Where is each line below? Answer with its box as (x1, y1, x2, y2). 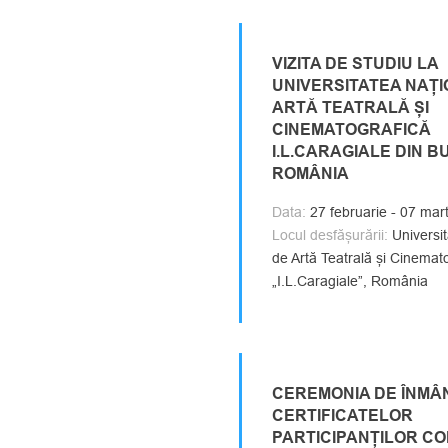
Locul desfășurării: (272, 227, 388, 243)
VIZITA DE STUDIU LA (272, 54, 438, 73)
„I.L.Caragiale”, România (272, 273, 428, 289)
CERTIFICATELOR (272, 406, 413, 425)
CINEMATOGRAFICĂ (272, 120, 431, 139)
